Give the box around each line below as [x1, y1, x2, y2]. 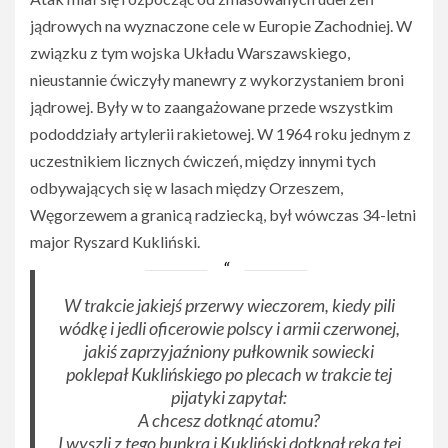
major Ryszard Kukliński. [30, 232, 200, 252]
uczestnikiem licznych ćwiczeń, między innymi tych [30, 151, 376, 171]
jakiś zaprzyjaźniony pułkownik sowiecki [84, 340, 375, 363]
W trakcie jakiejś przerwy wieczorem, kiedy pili [63, 294, 395, 317]
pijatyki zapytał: [171, 386, 288, 409]
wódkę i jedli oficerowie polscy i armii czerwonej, [58, 317, 400, 340]
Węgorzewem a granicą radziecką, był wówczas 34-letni [30, 205, 416, 225]
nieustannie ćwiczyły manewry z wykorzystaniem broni [30, 70, 404, 90]
